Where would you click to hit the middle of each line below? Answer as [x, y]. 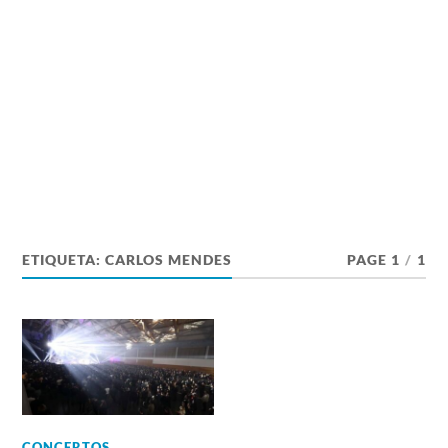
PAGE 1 [373, 260]
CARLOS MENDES [169, 260]
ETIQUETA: [64, 260]
